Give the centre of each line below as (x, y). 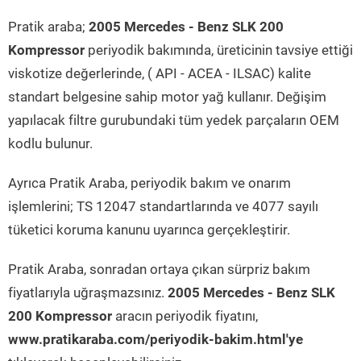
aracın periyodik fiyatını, (185, 316)
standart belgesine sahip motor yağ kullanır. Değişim (167, 97)
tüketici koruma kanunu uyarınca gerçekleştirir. (149, 230)
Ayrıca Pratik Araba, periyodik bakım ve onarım (149, 183)
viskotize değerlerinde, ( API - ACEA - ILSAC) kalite (160, 73)
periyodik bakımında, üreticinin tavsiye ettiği (219, 50)
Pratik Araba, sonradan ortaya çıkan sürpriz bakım (159, 269)
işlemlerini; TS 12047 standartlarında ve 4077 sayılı (163, 206)
